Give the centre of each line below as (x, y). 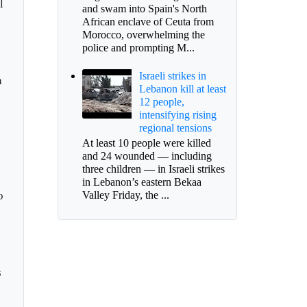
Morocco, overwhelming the (143, 34)
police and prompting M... (138, 47)
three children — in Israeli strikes (153, 169)
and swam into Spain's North (144, 8)
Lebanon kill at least (182, 89)
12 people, (161, 102)
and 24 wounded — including (147, 156)
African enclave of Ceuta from (148, 21)
